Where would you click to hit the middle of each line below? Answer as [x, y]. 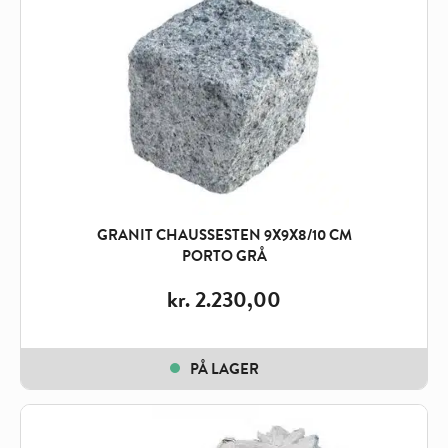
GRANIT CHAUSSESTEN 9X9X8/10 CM [224, 235]
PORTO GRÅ [224, 256]
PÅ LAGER [224, 368]
